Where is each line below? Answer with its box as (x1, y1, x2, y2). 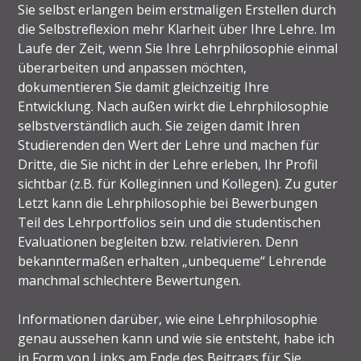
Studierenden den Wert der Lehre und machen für (18, 135, 320, 154)
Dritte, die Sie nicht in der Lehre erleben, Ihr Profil (18, 155, 318, 173)
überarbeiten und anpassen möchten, (18, 58, 247, 77)
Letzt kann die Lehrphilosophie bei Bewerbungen (18, 193, 318, 212)
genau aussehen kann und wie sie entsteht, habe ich (18, 329, 335, 347)
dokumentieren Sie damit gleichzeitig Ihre (18, 77, 270, 96)
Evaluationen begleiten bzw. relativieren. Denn (18, 232, 299, 251)
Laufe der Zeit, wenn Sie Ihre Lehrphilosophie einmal (18, 39, 338, 57)
